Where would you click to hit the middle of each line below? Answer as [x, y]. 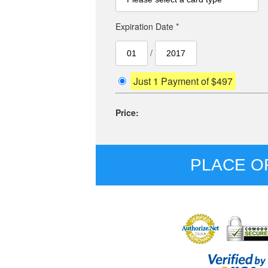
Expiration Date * [147, 27]
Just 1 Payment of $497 [183, 81]
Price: [127, 113]
